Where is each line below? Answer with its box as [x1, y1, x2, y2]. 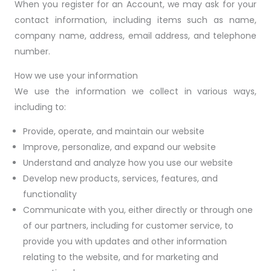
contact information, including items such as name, [15, 14, 256, 26]
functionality [23, 188, 77, 200]
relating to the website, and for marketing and [23, 251, 218, 263]
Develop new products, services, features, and [23, 172, 218, 184]
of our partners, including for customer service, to [23, 220, 233, 232]
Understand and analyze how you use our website [23, 157, 233, 169]
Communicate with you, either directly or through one [23, 204, 253, 216]
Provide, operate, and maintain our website [23, 125, 204, 137]
